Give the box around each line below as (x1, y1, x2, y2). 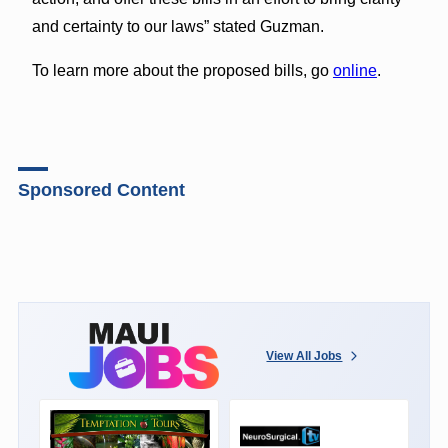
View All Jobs (266, 348, 343, 363)
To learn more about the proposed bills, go (31, 61, 333, 79)
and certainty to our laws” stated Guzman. (31, 17, 324, 35)
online (332, 61, 377, 79)
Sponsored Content (17, 179, 185, 200)
